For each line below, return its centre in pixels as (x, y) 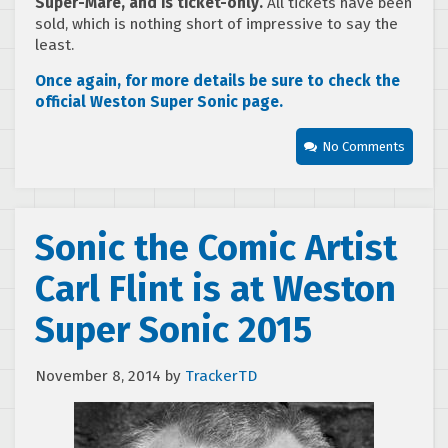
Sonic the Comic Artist (216, 247)
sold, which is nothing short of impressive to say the (216, 23)
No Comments (363, 146)
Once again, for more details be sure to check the (217, 80)
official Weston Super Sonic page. (159, 101)
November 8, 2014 (98, 375)
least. (54, 44)
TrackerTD (221, 375)
